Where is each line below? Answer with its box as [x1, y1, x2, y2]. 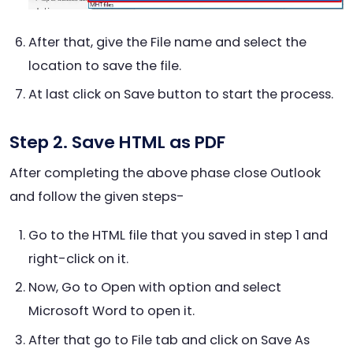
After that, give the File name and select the [28, 32, 307, 51]
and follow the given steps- [9, 187, 184, 206]
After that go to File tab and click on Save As [28, 330, 310, 349]
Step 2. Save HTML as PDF [9, 130, 225, 155]
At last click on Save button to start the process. [28, 85, 333, 104]
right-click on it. [28, 249, 128, 268]
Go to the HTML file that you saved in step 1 [28, 225, 303, 244]
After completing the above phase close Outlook [9, 163, 321, 182]
